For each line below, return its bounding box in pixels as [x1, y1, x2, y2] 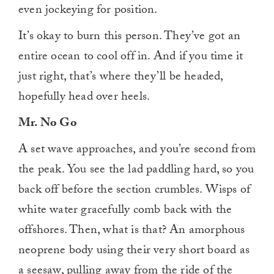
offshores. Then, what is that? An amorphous [18, 221, 245, 242]
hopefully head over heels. [18, 87, 153, 109]
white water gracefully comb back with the [18, 201, 232, 222]
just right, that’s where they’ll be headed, [18, 67, 223, 89]
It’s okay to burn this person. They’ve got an [18, 27, 241, 48]
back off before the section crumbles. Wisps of [18, 180, 251, 202]
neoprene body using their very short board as [18, 241, 250, 262]
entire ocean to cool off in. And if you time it [18, 47, 243, 68]
